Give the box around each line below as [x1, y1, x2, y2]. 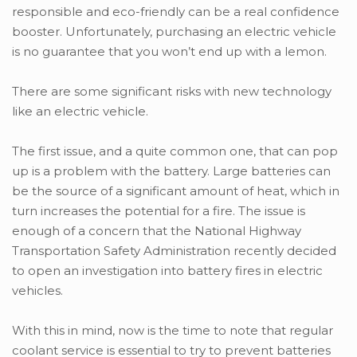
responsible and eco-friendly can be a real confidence [12, 4, 339, 20]
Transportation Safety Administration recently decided [12, 243, 336, 259]
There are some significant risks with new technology [12, 84, 331, 100]
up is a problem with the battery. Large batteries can [12, 163, 331, 179]
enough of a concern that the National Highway [12, 223, 301, 239]
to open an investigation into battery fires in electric [12, 263, 323, 279]
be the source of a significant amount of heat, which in [12, 183, 339, 199]
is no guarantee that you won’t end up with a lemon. [12, 44, 327, 60]
